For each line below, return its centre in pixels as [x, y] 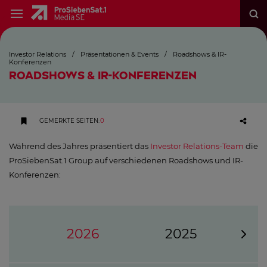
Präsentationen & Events [119, 54]
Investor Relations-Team [196, 146]
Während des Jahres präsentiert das [79, 146]
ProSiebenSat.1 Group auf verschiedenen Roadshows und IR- [126, 160]
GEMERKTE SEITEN [69, 121]
